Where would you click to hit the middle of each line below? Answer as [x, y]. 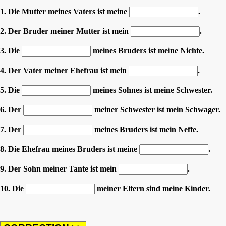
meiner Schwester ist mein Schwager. [156, 109]
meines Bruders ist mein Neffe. [145, 129]
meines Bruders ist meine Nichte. [148, 50]
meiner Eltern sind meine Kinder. [153, 188]
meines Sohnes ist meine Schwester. [152, 90]
